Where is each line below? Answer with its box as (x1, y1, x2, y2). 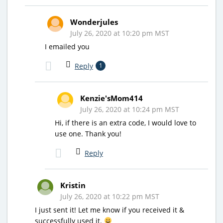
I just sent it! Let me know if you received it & (35, 205, 184, 215)
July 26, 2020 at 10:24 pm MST (80, 104, 179, 114)
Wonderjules (70, 16, 118, 27)
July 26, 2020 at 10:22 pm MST (60, 191, 159, 201)
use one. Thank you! (55, 128, 121, 138)
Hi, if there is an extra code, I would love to (55, 117, 196, 127)
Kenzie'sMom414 (80, 93, 143, 103)
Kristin (60, 180, 86, 190)
